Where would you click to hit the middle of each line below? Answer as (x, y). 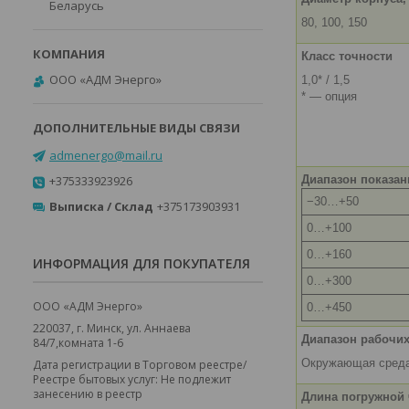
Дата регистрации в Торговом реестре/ (140, 365)
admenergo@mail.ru (106, 155)
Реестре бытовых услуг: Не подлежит (132, 379)
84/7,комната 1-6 (78, 343)
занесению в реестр (88, 394)
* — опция (329, 97)
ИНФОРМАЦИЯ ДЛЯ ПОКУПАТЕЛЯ (142, 263)
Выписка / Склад (101, 206)
